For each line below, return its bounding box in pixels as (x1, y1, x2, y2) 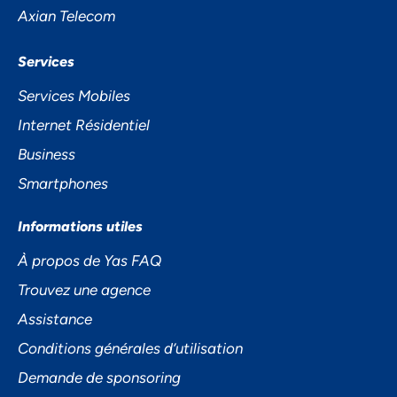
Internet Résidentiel (18, 116, 150, 135)
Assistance (18, 310, 92, 329)
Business (18, 145, 75, 164)
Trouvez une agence (18, 281, 151, 300)
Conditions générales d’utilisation (18, 339, 243, 358)
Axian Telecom (18, 7, 115, 26)
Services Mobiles (18, 87, 130, 105)
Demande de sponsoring (18, 369, 181, 387)
